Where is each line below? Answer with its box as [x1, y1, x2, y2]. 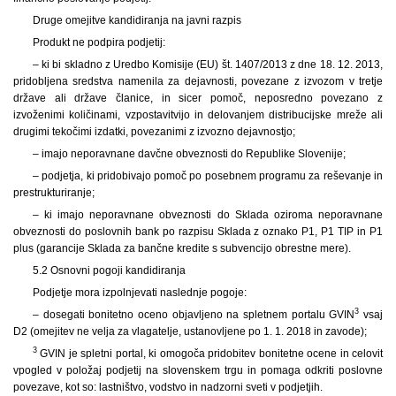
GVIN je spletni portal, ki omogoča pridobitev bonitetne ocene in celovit [36, 346, 383, 360]
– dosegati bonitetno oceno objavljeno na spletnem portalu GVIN [32, 308, 355, 321]
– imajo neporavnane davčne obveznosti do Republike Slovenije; [32, 147, 346, 160]
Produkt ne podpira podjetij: [32, 35, 165, 49]
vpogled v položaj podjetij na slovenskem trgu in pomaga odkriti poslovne [13, 363, 383, 377]
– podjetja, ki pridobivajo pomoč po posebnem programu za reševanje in [32, 169, 383, 182]
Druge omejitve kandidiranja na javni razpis [32, 13, 241, 27]
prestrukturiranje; [13, 186, 95, 199]
